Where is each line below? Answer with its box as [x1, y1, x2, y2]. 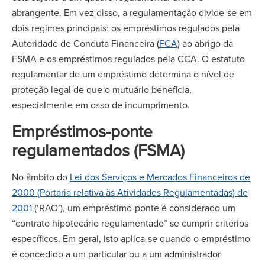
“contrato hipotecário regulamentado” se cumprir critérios [12, 216, 248, 230]
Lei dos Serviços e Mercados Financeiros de [70, 170, 250, 183]
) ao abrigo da [177, 37, 233, 50]
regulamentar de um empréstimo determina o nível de [12, 67, 234, 80]
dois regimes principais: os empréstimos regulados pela [12, 21, 240, 34]
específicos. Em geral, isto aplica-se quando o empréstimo [12, 232, 250, 245]
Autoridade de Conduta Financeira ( [12, 37, 159, 50]
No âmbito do [12, 170, 70, 183]
